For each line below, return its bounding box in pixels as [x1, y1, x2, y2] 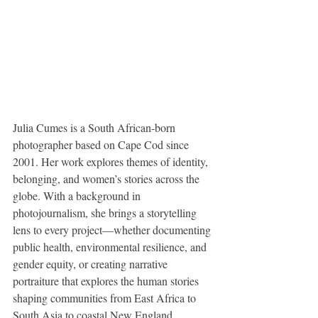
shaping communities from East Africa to [13, 290, 199, 306]
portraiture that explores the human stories [13, 273, 202, 289]
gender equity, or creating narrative [13, 256, 170, 272]
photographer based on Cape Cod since [13, 137, 192, 153]
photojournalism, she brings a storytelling [13, 205, 199, 221]
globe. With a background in [13, 188, 143, 204]
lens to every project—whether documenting [13, 222, 214, 238]
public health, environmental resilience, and [13, 239, 209, 255]
